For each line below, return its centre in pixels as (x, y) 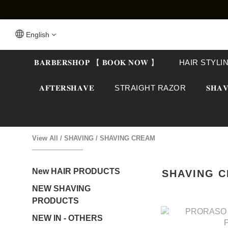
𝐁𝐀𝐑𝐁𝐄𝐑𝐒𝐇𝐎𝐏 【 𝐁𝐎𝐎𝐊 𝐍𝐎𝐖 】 (96, 62)
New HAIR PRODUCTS (76, 171)
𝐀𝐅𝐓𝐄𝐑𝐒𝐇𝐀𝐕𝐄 (67, 88)
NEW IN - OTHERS (67, 218)
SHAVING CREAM (127, 138)
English (38, 35)
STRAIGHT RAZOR (150, 88)
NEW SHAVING (61, 189)
